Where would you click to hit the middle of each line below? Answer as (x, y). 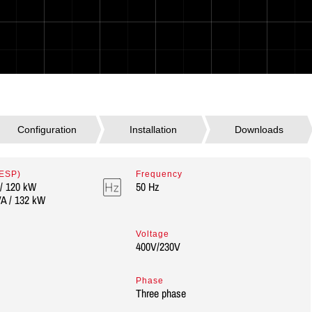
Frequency (159, 174)
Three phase (161, 293)
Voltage (152, 234)
